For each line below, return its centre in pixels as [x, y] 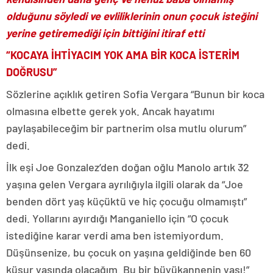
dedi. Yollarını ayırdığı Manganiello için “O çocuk [117, 218]
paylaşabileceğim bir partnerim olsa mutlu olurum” [126, 128]
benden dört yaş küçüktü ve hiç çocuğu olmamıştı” [126, 201]
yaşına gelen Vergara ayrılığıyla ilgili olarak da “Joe [125, 184]
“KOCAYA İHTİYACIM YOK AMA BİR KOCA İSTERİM [123, 55]
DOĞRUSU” [32, 72]
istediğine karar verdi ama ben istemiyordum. [115, 235]
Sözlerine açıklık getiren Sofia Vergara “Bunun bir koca [135, 94]
